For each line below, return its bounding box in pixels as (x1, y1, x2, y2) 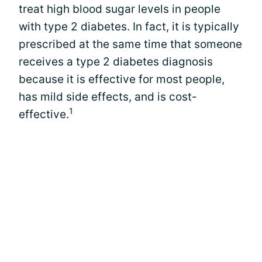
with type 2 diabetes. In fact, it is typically (19, 20, 239, 33)
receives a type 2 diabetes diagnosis (19, 55, 213, 68)
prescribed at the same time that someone (19, 37, 242, 51)
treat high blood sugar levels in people (19, 2, 220, 16)
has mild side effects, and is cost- (19, 90, 197, 104)
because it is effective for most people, (19, 73, 225, 86)
